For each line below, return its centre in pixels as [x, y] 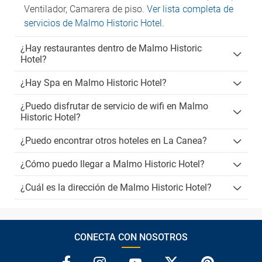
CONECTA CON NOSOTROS [131, 237]
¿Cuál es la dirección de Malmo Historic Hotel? [116, 187]
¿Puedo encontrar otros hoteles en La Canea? [114, 141]
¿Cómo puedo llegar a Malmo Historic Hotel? [113, 164]
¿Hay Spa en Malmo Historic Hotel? [94, 83]
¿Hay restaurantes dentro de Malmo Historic [111, 48]
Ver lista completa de [190, 9]
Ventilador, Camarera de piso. [85, 9]
